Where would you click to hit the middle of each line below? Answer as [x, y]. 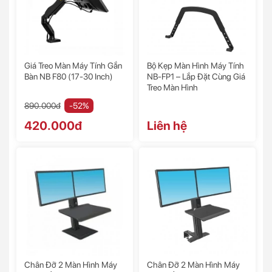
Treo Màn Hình [172, 88]
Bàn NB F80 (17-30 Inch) [69, 77]
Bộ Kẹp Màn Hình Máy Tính [195, 66]
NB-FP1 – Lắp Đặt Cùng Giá [196, 77]
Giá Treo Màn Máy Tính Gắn [73, 66]
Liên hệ [167, 126]
